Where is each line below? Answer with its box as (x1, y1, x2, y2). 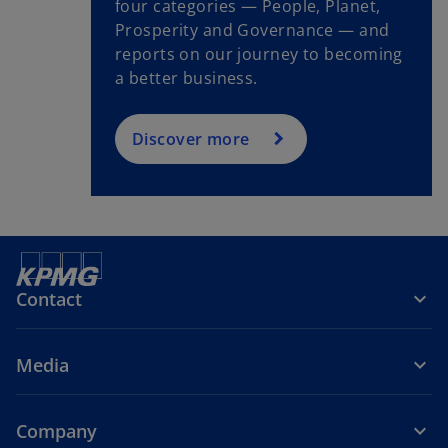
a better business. (114, 66, 258, 89)
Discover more (131, 127, 250, 150)
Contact (16, 286, 82, 311)
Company (16, 418, 97, 443)
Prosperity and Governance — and (114, 18, 390, 41)
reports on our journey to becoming (114, 42, 403, 65)
